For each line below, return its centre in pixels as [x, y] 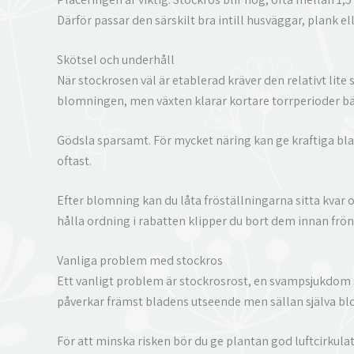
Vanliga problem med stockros [140, 260]
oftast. [74, 160]
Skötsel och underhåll [116, 59]
